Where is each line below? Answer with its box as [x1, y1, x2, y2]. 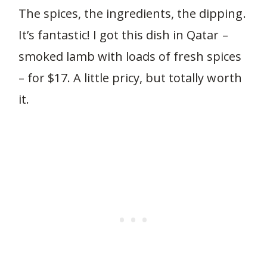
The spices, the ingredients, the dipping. [18, 5, 246, 21]
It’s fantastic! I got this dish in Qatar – [18, 26, 228, 43]
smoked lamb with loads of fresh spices [18, 48, 242, 64]
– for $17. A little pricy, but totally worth [18, 69, 242, 86]
